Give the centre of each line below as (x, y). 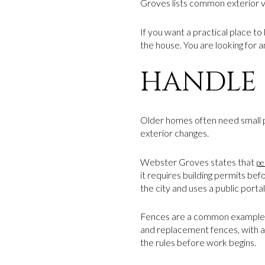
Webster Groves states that (198, 161)
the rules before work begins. (198, 243)
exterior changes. (174, 132)
